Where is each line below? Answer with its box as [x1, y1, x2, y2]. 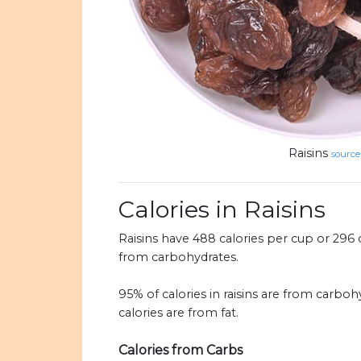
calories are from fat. [118, 305, 239, 321]
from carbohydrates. [118, 250, 239, 265]
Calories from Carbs [118, 342, 243, 359]
